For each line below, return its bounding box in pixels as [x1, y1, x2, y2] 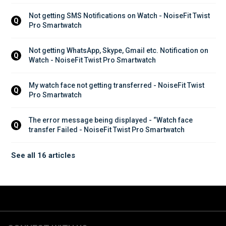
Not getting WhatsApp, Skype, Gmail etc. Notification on [29, 46, 210, 55]
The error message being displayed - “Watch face [29, 116, 194, 125]
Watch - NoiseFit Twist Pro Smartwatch [29, 56, 156, 65]
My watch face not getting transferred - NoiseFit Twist [29, 81, 206, 90]
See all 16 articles [11, 151, 75, 160]
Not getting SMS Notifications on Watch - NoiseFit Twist [29, 12, 211, 20]
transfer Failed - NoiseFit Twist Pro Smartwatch [29, 126, 185, 134]
